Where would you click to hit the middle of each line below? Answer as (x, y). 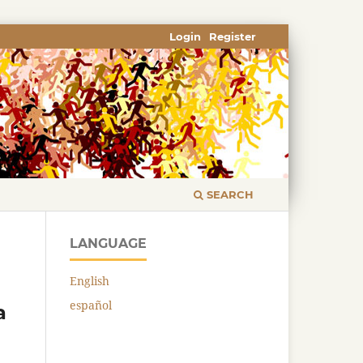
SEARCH (228, 194)
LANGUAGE (108, 243)
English (90, 280)
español (91, 305)
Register (233, 36)
